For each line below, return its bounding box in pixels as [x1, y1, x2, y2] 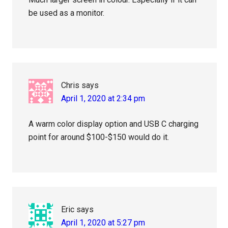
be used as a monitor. [28, 8, 105, 18]
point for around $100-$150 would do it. [28, 132, 169, 142]
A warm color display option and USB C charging [28, 119, 199, 129]
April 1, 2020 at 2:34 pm [61, 94, 146, 104]
